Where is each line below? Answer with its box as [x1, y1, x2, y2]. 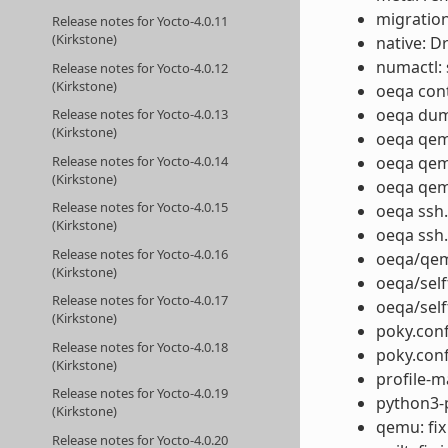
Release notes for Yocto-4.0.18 [52, 337, 229, 356]
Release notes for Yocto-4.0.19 [52, 384, 229, 403]
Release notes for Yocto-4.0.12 [52, 58, 229, 77]
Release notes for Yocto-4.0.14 [52, 151, 229, 170]
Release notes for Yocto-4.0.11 [52, 12, 229, 31]
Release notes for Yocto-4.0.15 [52, 198, 229, 217]
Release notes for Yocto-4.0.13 [52, 105, 229, 124]
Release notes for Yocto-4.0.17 [52, 291, 229, 310]
